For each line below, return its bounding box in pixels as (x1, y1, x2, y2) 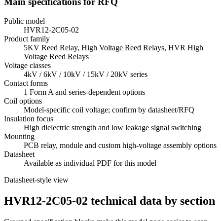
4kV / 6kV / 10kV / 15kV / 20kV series (24, 70, 147, 78)
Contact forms (4, 78, 48, 87)
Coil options (4, 96, 42, 105)
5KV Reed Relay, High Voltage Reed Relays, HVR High (24, 43, 203, 52)
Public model (4, 16, 45, 25)
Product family (4, 34, 50, 43)
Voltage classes (4, 61, 51, 70)
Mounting (4, 132, 35, 141)
